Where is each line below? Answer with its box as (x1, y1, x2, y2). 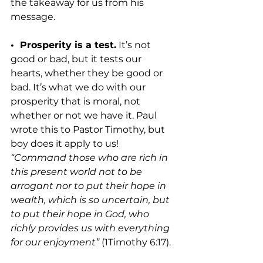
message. (11, 11, 55, 23)
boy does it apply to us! (11, 138, 121, 150)
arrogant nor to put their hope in (11, 180, 168, 192)
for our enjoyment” (11, 237, 99, 248)
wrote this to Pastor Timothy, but (11, 124, 167, 136)
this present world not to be (11, 166, 144, 178)
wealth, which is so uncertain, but (11, 194, 172, 206)
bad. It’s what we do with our (11, 82, 148, 93)
